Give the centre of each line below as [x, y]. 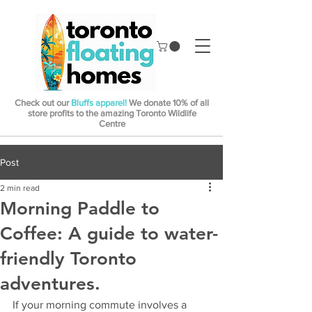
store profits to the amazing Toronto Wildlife [112, 114]
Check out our [43, 103]
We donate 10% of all [168, 103]
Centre [112, 124]
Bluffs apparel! [99, 103]
